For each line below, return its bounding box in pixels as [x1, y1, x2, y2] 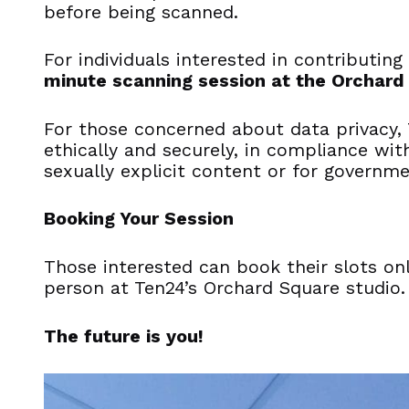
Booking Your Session [44, 208, 234, 230]
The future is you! [44, 325, 204, 347]
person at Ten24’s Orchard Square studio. [44, 278, 405, 299]
